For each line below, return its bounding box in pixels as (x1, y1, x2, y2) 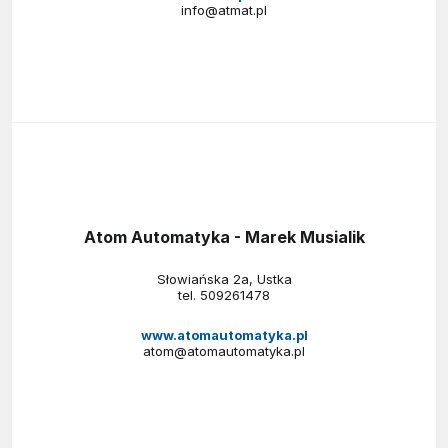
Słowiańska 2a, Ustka (156, 270, 292, 287)
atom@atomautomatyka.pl (143, 342, 305, 359)
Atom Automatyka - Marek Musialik (83, 226, 365, 247)
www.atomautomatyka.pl (140, 326, 308, 343)
